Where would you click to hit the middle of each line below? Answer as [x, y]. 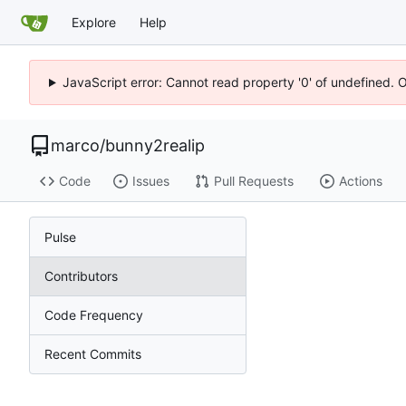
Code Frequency [94, 314]
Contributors [81, 275]
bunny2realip [155, 145]
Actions [360, 181]
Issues [150, 181]
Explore [94, 22]
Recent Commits [93, 353]
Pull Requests [253, 181]
